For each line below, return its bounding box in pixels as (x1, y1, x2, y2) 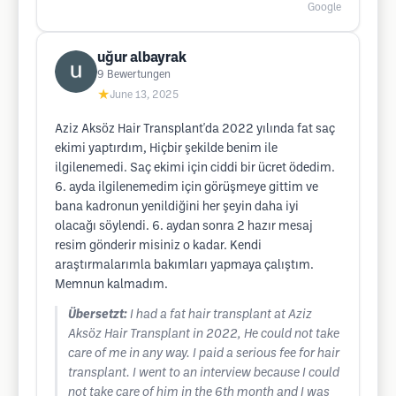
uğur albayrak (97, 51, 187, 65)
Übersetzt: (68, 309, 127, 321)
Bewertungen (107, 70, 171, 80)
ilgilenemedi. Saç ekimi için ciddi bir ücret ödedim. (55, 163, 335, 174)
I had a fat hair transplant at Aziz (130, 309, 312, 321)
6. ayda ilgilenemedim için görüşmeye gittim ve (55, 182, 318, 194)
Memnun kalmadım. (55, 279, 168, 291)
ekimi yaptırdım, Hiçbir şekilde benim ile (55, 143, 278, 155)
